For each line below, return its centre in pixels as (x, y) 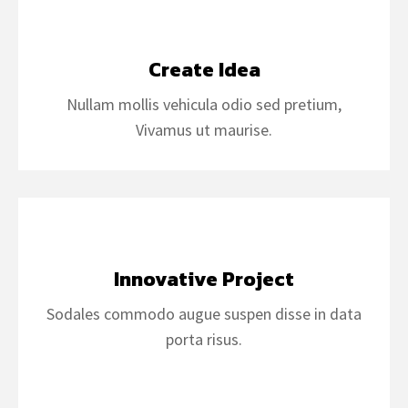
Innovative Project (204, 279)
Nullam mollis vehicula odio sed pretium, (204, 104)
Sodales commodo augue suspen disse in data (204, 314)
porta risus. (204, 339)
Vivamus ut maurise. (204, 130)
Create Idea (204, 70)
